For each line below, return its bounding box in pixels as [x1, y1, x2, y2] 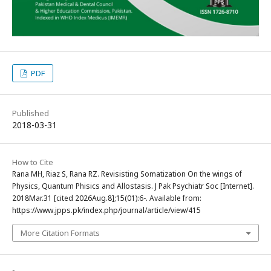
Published [12, 108, 49, 119]
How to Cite [12, 157, 53, 168]
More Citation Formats [21, 227, 100, 239]
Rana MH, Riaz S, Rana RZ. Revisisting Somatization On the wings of [12, 169, 242, 180]
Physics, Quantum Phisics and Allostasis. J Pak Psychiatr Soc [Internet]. [12, 181, 254, 192]
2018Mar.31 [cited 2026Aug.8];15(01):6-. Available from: [12, 193, 201, 204]
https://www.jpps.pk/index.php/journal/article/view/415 [12, 205, 201, 216]
